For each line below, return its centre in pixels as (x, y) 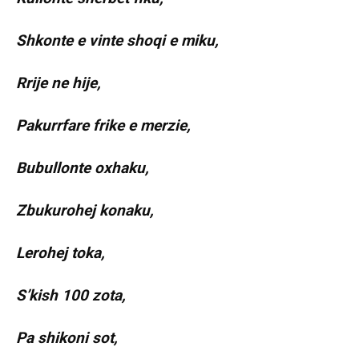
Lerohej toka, (61, 253)
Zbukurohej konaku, (85, 211)
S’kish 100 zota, (71, 296)
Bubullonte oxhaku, (83, 168)
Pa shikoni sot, (67, 338)
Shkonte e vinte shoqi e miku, (117, 41)
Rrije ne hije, (58, 83)
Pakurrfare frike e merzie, (103, 126)
